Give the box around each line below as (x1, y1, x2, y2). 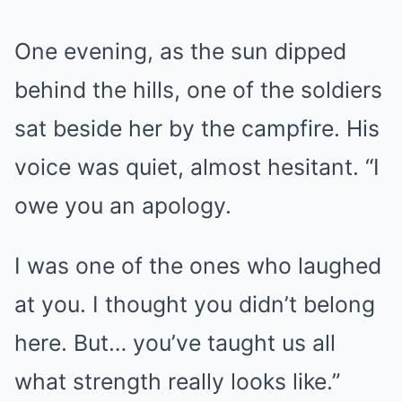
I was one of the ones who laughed (14, 251, 381, 279)
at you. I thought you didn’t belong (14, 290, 375, 318)
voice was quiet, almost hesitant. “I (14, 153, 380, 180)
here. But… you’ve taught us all (14, 328, 336, 356)
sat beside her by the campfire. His (14, 114, 380, 142)
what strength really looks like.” (14, 367, 340, 395)
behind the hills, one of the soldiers (14, 75, 382, 103)
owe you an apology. (14, 191, 232, 219)
